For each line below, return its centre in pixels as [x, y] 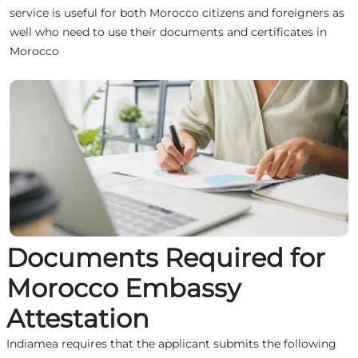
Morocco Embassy [123, 288]
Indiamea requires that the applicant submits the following [171, 343]
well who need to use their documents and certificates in [168, 32]
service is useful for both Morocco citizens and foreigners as [177, 12]
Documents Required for [166, 257]
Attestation [78, 318]
